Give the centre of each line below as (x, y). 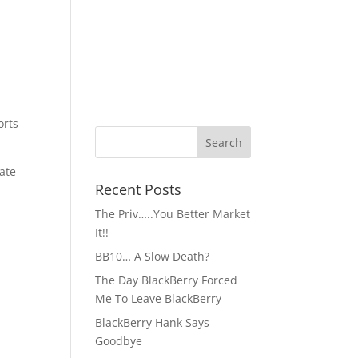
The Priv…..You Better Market (173, 214)
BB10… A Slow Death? (153, 256)
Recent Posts (139, 189)
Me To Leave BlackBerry (159, 298)
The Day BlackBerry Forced (167, 280)
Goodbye (119, 341)
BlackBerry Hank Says (153, 322)
